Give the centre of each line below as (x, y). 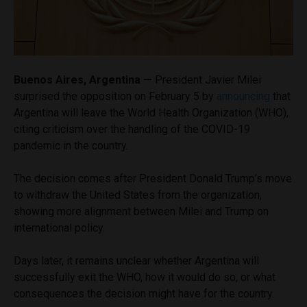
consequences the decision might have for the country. (144, 293)
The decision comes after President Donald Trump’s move (153, 178)
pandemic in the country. (72, 145)
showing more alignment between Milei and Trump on (141, 211)
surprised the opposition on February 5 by (115, 96)
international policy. (61, 228)
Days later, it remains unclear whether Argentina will (136, 260)
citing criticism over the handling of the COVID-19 (132, 129)
